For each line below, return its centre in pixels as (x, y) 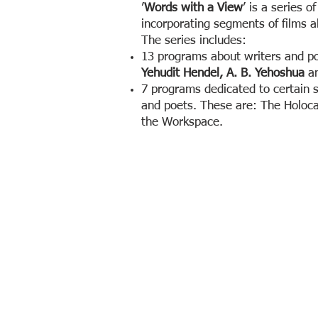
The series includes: (194, 41)
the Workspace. (182, 122)
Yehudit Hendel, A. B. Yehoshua (225, 73)
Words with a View (193, 8)
